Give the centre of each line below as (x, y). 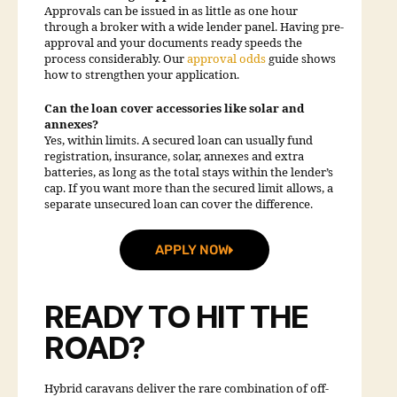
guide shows (301, 60)
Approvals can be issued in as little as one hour (171, 12)
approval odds (226, 60)
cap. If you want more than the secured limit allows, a (189, 188)
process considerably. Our (114, 60)
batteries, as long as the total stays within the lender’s (189, 172)
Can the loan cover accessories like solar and (174, 109)
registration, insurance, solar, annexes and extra (174, 156)
